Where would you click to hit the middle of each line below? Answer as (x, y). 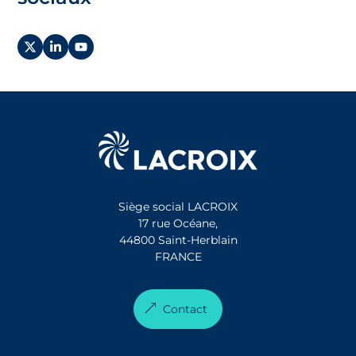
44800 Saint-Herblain (178, 240)
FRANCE (178, 257)
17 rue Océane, (178, 224)
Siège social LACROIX (178, 207)
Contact (185, 310)
